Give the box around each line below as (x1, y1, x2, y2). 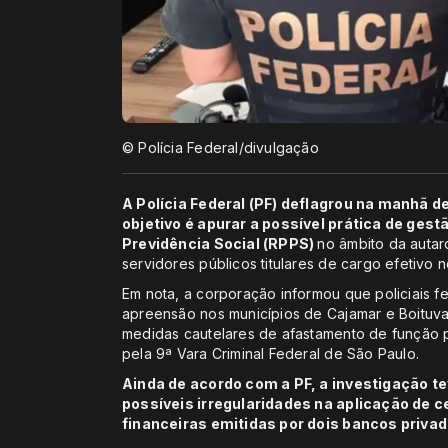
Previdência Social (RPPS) (122, 234, 318, 252)
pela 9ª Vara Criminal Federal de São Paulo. (122, 344, 420, 362)
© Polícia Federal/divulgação (122, 138, 319, 156)
